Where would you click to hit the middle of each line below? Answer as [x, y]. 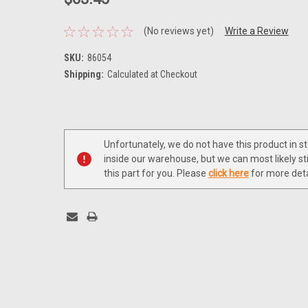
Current [83, 127]
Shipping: [84, 74]
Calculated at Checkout [152, 74]
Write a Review [256, 31]
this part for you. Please [156, 173]
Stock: [80, 141]
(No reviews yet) [178, 31]
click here [228, 173]
